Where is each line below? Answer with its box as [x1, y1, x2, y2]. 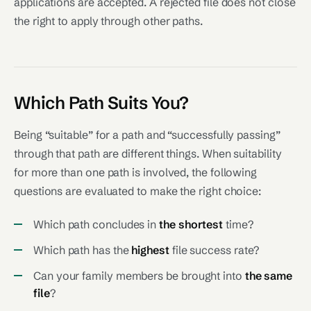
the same [244, 269, 293, 283]
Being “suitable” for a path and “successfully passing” [14, 128, 280, 142]
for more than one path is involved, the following [14, 165, 258, 179]
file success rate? [169, 243, 260, 257]
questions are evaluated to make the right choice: [14, 184, 262, 198]
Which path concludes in [33, 217, 160, 231]
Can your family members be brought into [33, 269, 245, 283]
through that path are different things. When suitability [14, 146, 282, 160]
